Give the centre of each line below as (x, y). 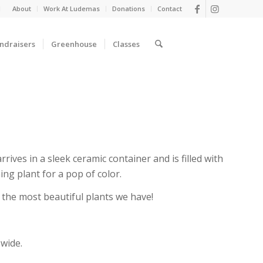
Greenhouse (74, 44)
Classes (126, 44)
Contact (170, 9)
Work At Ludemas (72, 9)
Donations (129, 9)
